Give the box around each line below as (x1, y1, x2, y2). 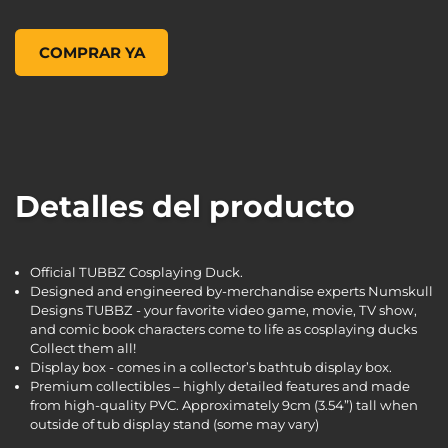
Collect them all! (30, 339, 136, 356)
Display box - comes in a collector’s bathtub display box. (30, 358, 392, 375)
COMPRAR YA (38, 42, 145, 62)
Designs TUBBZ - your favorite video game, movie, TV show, (30, 301, 417, 318)
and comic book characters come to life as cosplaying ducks (30, 320, 417, 337)
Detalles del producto (15, 188, 355, 226)
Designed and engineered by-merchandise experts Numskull (30, 282, 433, 299)
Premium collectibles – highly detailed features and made (30, 377, 410, 394)
